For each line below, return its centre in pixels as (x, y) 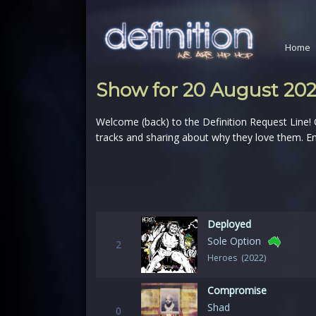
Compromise (237, 290)
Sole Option (234, 241)
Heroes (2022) (237, 258)
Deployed (229, 224)
